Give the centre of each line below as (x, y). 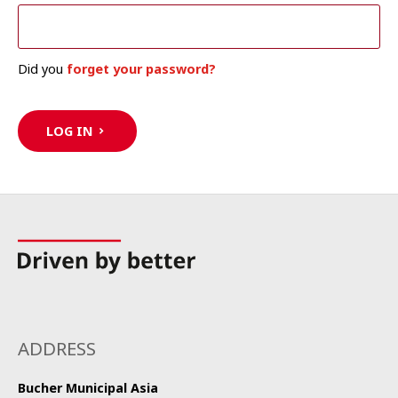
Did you (42, 69)
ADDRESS (57, 349)
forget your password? (141, 69)
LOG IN (70, 131)
